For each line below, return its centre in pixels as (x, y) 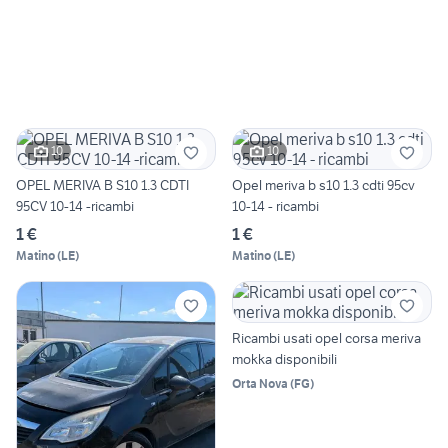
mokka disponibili (284, 358)
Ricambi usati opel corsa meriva (326, 337)
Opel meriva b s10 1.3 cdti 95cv (323, 184)
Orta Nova (260, 383)
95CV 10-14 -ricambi (75, 205)
